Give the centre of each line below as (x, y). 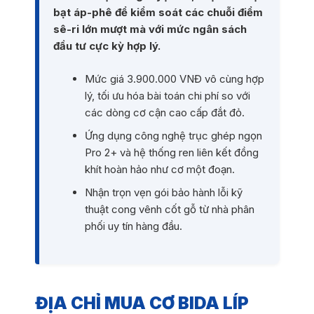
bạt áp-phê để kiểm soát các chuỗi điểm (158, 13)
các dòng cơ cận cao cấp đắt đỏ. (164, 112)
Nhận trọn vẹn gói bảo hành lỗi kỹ (163, 192)
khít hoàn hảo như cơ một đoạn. (159, 169)
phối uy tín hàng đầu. (133, 226)
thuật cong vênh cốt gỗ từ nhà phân (169, 209)
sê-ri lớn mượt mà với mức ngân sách (150, 29)
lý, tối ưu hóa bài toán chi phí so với (167, 95)
